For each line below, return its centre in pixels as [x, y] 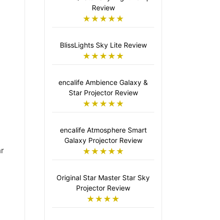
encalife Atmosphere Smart [103, 130]
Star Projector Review [103, 93]
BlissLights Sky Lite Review [103, 45]
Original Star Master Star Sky [103, 178]
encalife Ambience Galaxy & [103, 82]
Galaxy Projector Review [103, 140]
